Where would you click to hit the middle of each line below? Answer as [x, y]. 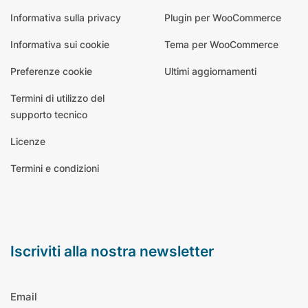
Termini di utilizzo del [57, 98]
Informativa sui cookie [60, 44]
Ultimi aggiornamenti [210, 71]
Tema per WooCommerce [221, 44]
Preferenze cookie [51, 71]
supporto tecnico [49, 114]
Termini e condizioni [55, 168]
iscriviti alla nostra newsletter [114, 251]
